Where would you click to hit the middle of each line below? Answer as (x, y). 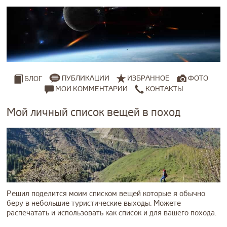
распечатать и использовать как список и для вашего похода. (111, 213)
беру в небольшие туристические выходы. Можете (94, 203)
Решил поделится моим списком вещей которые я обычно (106, 194)
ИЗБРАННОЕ (148, 79)
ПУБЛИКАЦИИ (86, 79)
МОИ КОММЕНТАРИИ (90, 89)
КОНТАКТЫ (163, 89)
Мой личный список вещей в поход (93, 112)
